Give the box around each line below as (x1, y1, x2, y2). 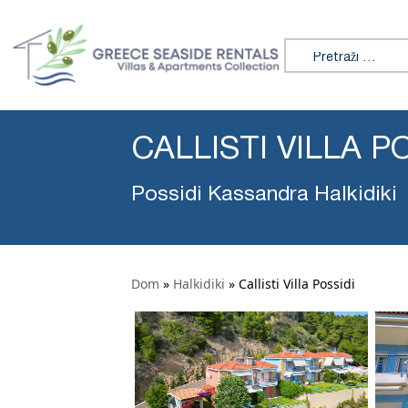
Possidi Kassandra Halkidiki (131, 186, 397, 205)
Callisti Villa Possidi (239, 275, 355, 292)
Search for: (282, 37, 359, 58)
